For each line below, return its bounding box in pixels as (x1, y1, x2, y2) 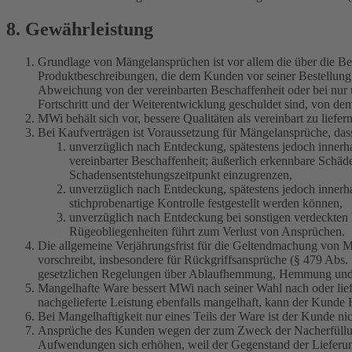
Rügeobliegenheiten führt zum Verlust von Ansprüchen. (69, 225, 345, 239)
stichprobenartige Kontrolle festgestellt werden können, (69, 196, 343, 211)
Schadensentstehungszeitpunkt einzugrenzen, (69, 168, 292, 182)
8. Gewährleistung (6, 18, 153, 39)
